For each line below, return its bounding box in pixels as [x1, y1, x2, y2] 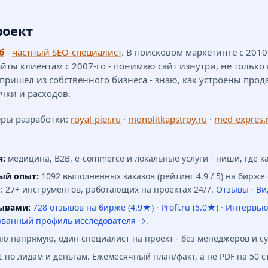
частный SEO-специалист [12, 46, 121, 59]
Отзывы [216, 184, 249, 196]
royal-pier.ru [71, 113, 121, 126]
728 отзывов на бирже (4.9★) [33, 202, 154, 214]
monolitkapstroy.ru [128, 113, 207, 126]
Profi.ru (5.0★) [161, 202, 218, 214]
